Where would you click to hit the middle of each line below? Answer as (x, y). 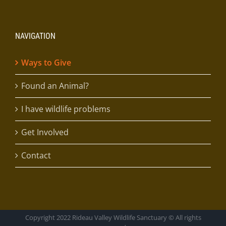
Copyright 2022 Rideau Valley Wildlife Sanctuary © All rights (113, 217)
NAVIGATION (35, 36)
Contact (36, 155)
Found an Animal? (55, 86)
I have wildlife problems (66, 109)
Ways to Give (46, 62)
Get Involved (45, 132)
